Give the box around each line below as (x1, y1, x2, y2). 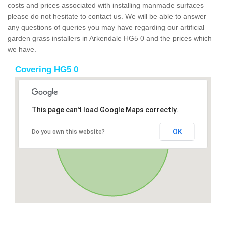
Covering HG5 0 (15, 64, 78, 74)
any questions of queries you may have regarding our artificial (8, 23, 204, 31)
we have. (8, 45, 36, 53)
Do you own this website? (31, 128, 105, 135)
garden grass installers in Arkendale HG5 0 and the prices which (8, 34, 212, 42)
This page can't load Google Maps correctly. (31, 105, 178, 114)
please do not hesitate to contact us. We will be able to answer (8, 12, 206, 20)
